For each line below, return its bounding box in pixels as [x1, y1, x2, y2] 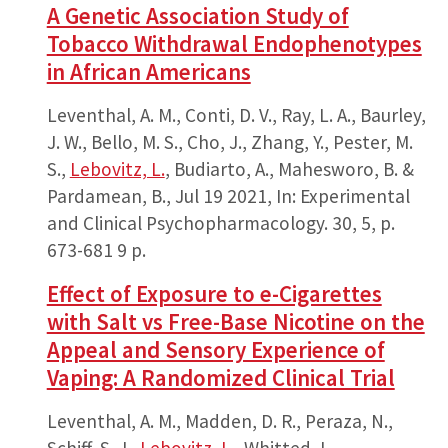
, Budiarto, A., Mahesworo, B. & [164, 156, 414, 181]
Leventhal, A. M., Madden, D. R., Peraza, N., [46, 408, 393, 433]
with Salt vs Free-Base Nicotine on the [46, 306, 425, 336]
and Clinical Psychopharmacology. [46, 210, 328, 235]
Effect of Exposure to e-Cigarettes [46, 278, 382, 308]
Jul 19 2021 [174, 183, 267, 208]
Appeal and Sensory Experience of [46, 334, 385, 364]
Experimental [299, 183, 410, 208]
